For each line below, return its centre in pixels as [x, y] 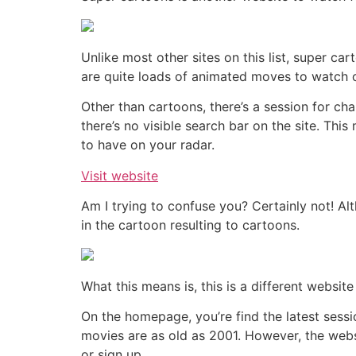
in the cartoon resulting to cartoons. [190, 225]
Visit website [120, 175]
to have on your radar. [148, 145]
